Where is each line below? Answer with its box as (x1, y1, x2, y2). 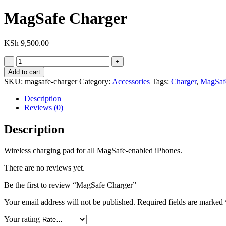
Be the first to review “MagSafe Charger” (4, 180, 136, 189)
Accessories (112, 77, 150, 86)
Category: (79, 77, 112, 86)
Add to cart (8, 68, 40, 76)
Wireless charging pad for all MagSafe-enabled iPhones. (4, 146, 182, 155)
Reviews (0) (24, 103, 63, 112)
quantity (16, 73, 41, 82)
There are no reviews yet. (4, 163, 85, 172)
